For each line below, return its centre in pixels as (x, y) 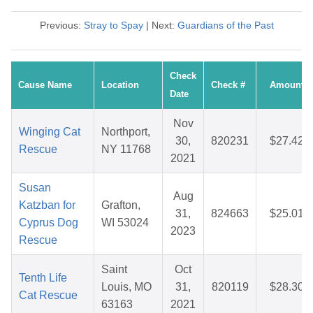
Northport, (126, 132)
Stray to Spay (113, 26)
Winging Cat (50, 132)
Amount (287, 85)
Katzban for (47, 205)
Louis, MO (126, 287)
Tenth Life (43, 278)
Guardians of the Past (225, 26)
